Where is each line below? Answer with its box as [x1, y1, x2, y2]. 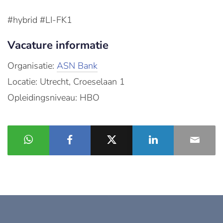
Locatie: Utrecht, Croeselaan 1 [7, 76, 125, 88]
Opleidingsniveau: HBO [7, 92, 100, 104]
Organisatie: [7, 60, 57, 72]
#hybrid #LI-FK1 [7, 14, 72, 26]
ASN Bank [57, 60, 98, 72]
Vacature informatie [7, 38, 109, 53]
